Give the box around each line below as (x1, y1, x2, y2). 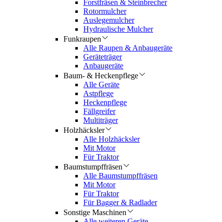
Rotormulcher (83, 7, 126, 15)
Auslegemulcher (83, 16, 134, 24)
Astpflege (83, 89, 113, 98)
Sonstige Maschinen (63, 208, 126, 217)
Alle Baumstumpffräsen (83, 171, 158, 180)
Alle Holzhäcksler (83, 135, 140, 143)
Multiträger (83, 116, 118, 124)
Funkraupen (63, 35, 101, 43)
